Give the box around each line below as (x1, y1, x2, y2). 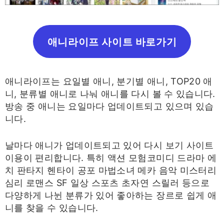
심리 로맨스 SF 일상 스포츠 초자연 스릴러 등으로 (5, 177, 210, 188)
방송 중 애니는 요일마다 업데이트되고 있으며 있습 (5, 101, 214, 112)
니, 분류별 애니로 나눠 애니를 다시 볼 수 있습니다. (5, 88, 215, 99)
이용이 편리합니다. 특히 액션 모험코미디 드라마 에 (5, 152, 217, 163)
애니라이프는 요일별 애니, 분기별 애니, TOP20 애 (5, 76, 212, 87)
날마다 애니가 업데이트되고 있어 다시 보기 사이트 (5, 139, 214, 150)
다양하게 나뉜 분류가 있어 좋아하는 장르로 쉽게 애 (5, 189, 217, 200)
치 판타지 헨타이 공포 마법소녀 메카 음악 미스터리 (5, 164, 217, 175)
